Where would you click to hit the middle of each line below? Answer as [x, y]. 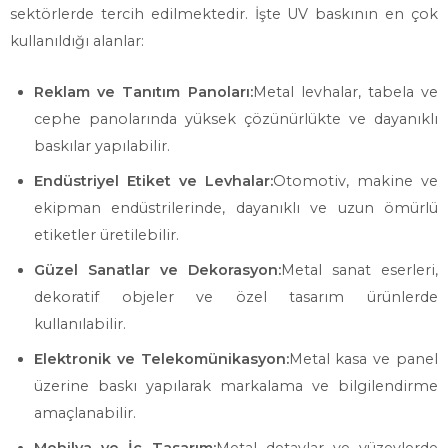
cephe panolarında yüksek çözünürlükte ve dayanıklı [236, 119]
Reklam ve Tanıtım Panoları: [143, 92]
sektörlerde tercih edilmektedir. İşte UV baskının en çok [224, 14]
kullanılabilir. [80, 324]
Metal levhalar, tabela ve [345, 92]
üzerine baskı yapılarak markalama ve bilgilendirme [236, 386]
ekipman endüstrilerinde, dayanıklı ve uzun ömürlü [236, 208]
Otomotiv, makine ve [355, 181]
